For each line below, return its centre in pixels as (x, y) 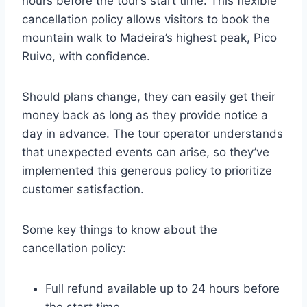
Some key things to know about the (120, 230)
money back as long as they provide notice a (145, 115)
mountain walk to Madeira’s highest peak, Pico (149, 38)
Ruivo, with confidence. (86, 57)
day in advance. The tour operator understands (152, 134)
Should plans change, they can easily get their (149, 97)
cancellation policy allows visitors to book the (146, 20)
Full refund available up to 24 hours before (162, 289)
